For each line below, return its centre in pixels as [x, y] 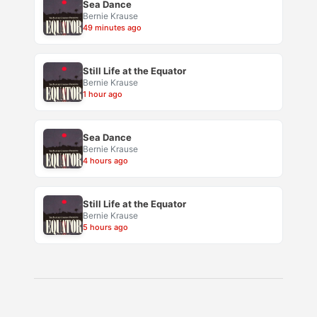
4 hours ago [105, 161]
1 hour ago [103, 94]
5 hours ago [105, 227]
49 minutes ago [112, 28]
